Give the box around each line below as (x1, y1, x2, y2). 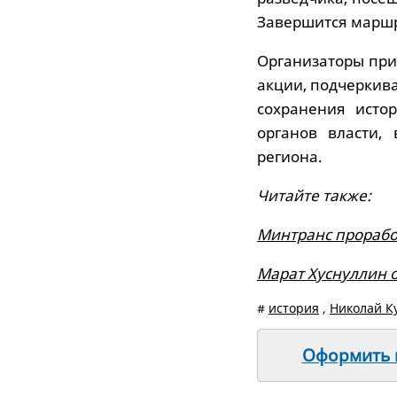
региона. (257, 146, 323, 167)
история (269, 300, 319, 316)
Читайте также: (257, 185, 371, 206)
